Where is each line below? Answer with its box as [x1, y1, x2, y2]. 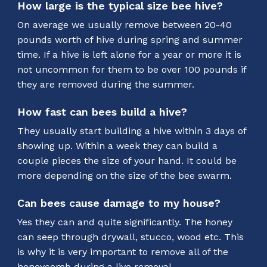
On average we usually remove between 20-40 [17, 18, 232, 30]
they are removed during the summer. [17, 78, 194, 90]
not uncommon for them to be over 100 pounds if [17, 63, 246, 75]
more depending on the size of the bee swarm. [17, 169, 232, 181]
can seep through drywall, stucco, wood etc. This [17, 231, 244, 243]
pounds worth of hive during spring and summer [17, 33, 243, 45]
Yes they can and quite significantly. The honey [17, 216, 232, 228]
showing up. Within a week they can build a [17, 139, 218, 151]
